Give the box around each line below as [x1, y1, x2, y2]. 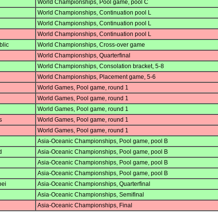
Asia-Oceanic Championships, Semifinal [37, 191, 144, 199]
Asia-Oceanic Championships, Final [37, 202, 132, 209]
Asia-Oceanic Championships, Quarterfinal [37, 181, 150, 188]
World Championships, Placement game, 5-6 [37, 73, 156, 81]
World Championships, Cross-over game [37, 41, 145, 49]
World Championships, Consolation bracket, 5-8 [37, 63, 164, 70]
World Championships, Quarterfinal [37, 52, 130, 59]
